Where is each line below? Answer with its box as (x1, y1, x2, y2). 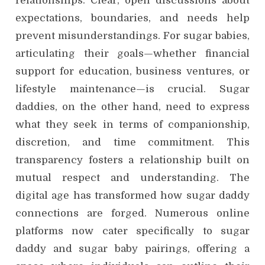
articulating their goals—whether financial (15, 47, 250, 59)
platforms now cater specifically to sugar (15, 225, 250, 237)
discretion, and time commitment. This (15, 136, 250, 148)
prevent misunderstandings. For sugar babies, (15, 30, 250, 41)
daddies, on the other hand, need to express (15, 101, 250, 112)
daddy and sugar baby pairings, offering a (15, 243, 250, 254)
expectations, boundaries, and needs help (15, 12, 250, 24)
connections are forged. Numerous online (15, 207, 250, 219)
